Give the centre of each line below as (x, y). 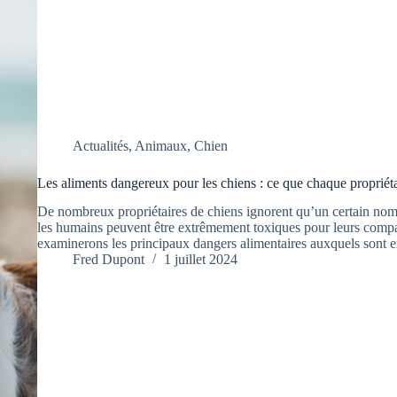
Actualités (100, 145)
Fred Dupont (108, 260)
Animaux (160, 145)
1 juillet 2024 (200, 260)
